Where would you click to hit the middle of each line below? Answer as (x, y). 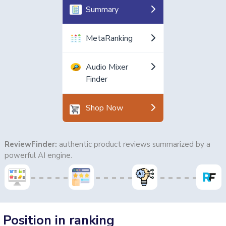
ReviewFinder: (32, 145)
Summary (102, 10)
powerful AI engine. (38, 156)
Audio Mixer (107, 67)
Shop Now (104, 108)
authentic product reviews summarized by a (134, 145)
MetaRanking (109, 39)
